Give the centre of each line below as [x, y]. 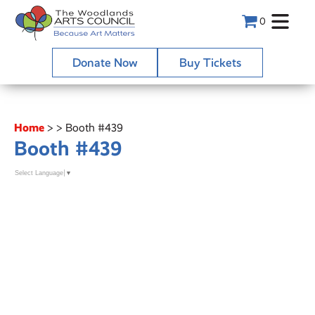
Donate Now [105, 63]
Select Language [39, 173]
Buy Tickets [210, 63]
